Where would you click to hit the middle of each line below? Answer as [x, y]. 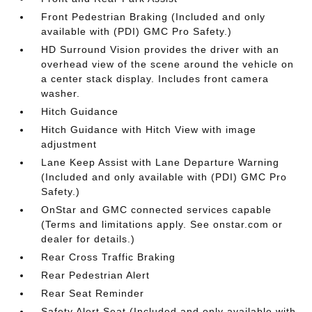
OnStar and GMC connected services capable [157, 209]
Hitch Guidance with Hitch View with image [149, 129]
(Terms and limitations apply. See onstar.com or [162, 224]
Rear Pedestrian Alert [96, 275]
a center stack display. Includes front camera [155, 78]
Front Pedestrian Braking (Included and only [154, 16]
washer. [61, 93]
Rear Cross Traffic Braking [109, 257]
